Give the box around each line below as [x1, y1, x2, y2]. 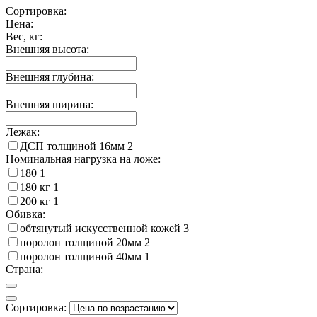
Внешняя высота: [6, 42, 89, 55]
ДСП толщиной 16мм [20, 139, 127, 152]
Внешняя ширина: [6, 98, 93, 110]
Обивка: [6, 207, 45, 220]
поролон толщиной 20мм [20, 236, 144, 248]
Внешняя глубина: [6, 70, 94, 83]
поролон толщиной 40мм [20, 250, 144, 263]
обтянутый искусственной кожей [20, 221, 183, 234]
